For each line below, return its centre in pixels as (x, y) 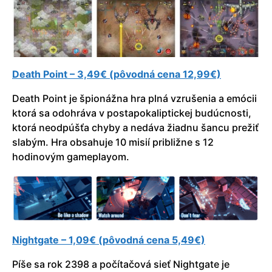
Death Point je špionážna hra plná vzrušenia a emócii (134, 99)
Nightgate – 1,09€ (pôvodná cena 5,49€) (109, 240)
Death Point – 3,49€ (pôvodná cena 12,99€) (117, 74)
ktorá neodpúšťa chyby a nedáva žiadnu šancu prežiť (135, 128)
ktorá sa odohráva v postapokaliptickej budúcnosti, (132, 113)
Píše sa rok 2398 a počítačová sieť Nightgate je (121, 264)
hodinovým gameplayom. (71, 157)
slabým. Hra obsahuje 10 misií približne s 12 (113, 142)
